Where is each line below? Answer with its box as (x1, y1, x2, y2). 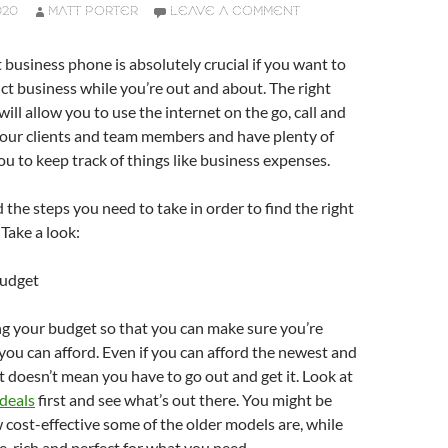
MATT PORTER (48, 3, 138, 20)
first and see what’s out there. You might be (35, 390, 332, 409)
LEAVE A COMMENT (170, 3, 300, 20)
